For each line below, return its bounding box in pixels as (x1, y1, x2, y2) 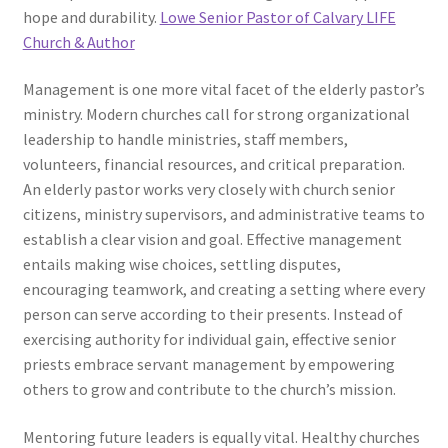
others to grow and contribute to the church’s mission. (22, 379, 396, 400)
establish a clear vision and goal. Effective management (22, 229, 402, 250)
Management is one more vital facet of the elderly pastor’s (22, 79, 425, 100)
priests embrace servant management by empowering (22, 354, 395, 375)
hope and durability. (22, 6, 160, 27)
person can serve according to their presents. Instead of (22, 304, 403, 325)
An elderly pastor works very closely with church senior (22, 179, 395, 200)
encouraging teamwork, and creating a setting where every (22, 279, 425, 300)
